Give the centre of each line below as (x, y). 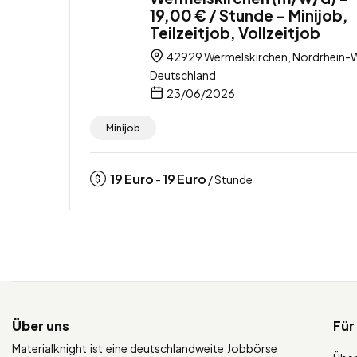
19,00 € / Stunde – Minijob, (249, 15)
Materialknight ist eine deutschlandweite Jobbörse (145, 348)
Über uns (41, 325)
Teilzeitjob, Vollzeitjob (235, 32)
